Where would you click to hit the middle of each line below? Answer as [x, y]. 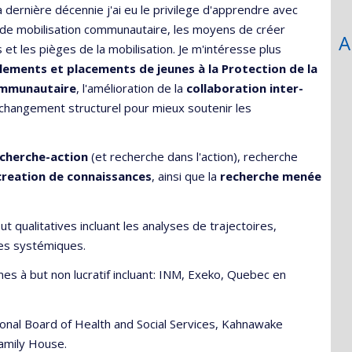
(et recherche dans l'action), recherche [193, 156]
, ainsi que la [186, 176]
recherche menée [271, 176]
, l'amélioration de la [131, 88]
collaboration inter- [245, 88]
